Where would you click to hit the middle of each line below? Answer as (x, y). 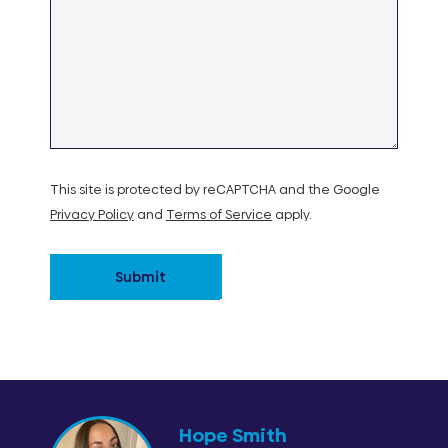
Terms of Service (218, 214)
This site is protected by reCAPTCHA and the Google (214, 189)
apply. (291, 214)
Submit (140, 276)
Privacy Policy (91, 214)
